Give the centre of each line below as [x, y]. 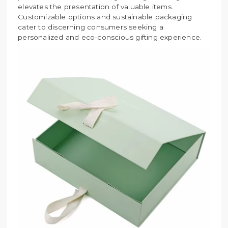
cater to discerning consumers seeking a [91, 27]
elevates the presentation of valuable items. [96, 6]
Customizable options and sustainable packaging [105, 17]
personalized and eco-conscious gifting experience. [110, 37]
